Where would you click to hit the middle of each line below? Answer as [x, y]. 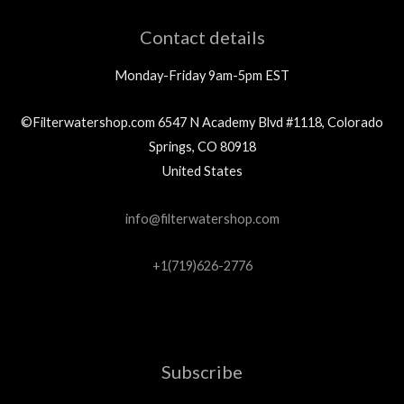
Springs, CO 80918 [202, 147]
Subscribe [202, 371]
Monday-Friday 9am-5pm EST [202, 75]
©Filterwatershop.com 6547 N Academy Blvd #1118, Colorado [202, 123]
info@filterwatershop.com [202, 218]
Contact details [202, 37]
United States [202, 171]
